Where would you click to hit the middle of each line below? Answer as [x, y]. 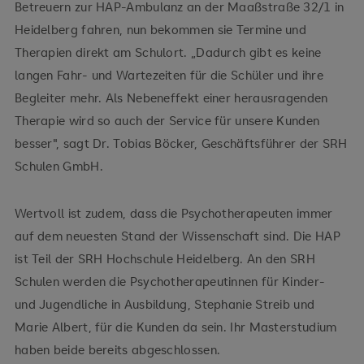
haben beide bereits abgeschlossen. [117, 350]
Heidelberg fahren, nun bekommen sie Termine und [160, 30]
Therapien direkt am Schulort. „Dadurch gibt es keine [168, 52]
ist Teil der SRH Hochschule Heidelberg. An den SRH [165, 259]
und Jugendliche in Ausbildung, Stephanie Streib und [165, 304]
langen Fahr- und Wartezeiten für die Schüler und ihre [169, 75]
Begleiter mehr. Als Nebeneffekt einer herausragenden [171, 98]
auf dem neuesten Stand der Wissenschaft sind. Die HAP [177, 236]
